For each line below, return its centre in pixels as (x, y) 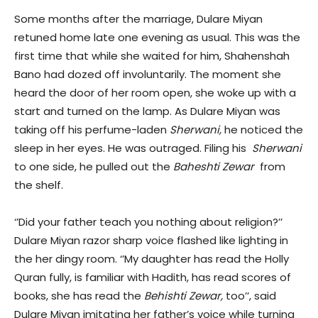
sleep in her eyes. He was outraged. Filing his (132, 148)
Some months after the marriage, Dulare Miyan (138, 19)
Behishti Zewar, (185, 296)
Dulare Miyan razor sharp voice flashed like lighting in (151, 241)
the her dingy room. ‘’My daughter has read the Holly (152, 259)
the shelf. (39, 185)
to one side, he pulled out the (94, 167)
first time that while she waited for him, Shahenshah (152, 56)
